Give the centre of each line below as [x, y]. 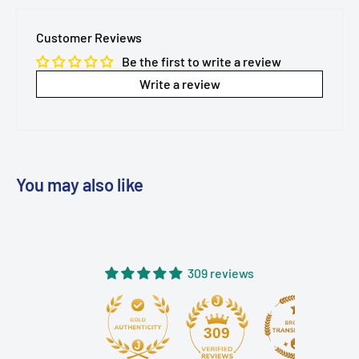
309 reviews [221, 273]
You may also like [80, 185]
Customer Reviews [89, 38]
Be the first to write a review [202, 62]
